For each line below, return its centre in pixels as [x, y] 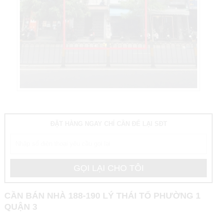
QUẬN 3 [21, 207]
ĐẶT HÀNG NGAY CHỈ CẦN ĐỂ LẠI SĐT [108, 124]
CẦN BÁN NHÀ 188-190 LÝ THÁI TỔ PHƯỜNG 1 [102, 195]
